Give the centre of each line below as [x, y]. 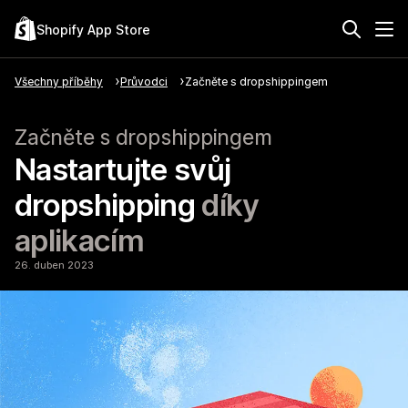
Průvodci [144, 82]
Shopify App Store [93, 29]
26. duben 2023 [54, 265]
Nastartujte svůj [123, 169]
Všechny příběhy [59, 82]
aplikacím [80, 240]
